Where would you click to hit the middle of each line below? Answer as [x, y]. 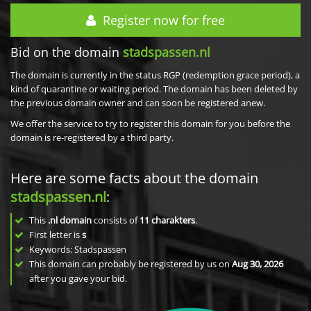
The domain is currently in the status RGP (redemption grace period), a [155, 75]
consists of [116, 220]
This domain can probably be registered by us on [129, 264]
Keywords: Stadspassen [77, 249]
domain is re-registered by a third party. [92, 137]
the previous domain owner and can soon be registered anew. [138, 103]
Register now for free [160, 20]
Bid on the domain [67, 52]
